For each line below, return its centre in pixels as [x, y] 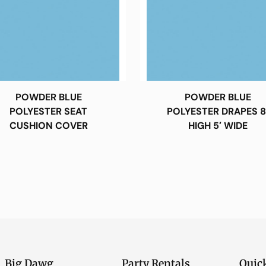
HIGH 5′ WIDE [218, 125]
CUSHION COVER [48, 125]
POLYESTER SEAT [48, 111]
